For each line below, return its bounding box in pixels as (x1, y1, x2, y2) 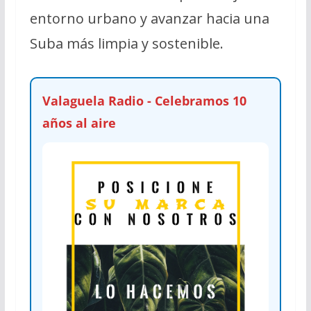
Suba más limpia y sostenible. (29, 33, 224, 53)
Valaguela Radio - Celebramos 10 (42, 92, 246, 109)
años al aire (42, 114, 116, 131)
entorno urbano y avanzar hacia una (29, 8, 269, 28)
